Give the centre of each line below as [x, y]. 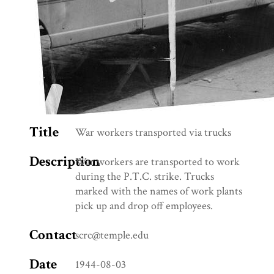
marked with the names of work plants [159, 191]
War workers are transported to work [157, 162]
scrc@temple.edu [112, 235]
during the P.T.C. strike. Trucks [145, 177]
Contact [53, 235]
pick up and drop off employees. [144, 206]
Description [65, 162]
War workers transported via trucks [153, 133]
